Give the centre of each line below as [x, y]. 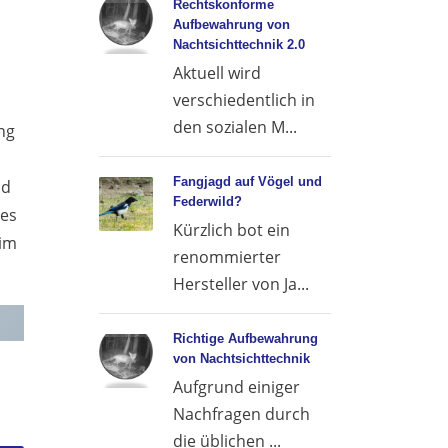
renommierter [226, 257]
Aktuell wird [216, 73]
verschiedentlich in [243, 100]
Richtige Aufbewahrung [245, 338]
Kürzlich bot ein [231, 230]
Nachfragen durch [241, 414]
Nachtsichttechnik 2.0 [238, 44]
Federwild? [207, 201]
